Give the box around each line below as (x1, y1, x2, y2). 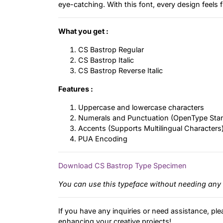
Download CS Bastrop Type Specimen (58, 161, 187, 170)
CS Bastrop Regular (78, 45, 144, 54)
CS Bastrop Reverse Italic (78, 66, 163, 75)
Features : (58, 85, 93, 94)
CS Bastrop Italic (78, 56, 134, 65)
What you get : (58, 27, 109, 36)
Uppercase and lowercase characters (78, 103, 204, 112)
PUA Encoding (78, 134, 127, 143)
